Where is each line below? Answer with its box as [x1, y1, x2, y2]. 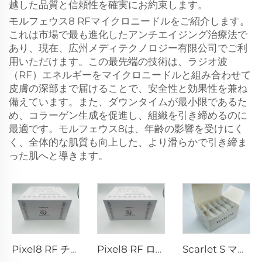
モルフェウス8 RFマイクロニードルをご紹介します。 [9, 15, 250, 27]
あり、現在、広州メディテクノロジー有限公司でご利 [9, 42, 247, 54]
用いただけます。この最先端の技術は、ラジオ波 [9, 55, 227, 67]
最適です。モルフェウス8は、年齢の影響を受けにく [9, 122, 244, 135]
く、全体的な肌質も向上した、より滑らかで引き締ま [9, 136, 247, 148]
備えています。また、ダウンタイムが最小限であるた [9, 95, 247, 108]
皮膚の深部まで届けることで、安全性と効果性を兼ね [9, 82, 247, 94]
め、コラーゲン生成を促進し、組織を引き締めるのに [9, 109, 247, 121]
